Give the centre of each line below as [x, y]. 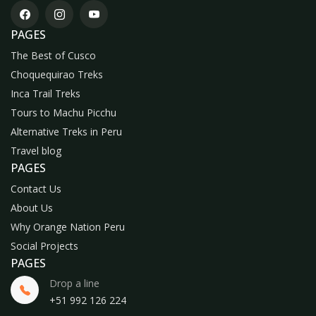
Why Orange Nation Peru [68, 226]
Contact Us [36, 188]
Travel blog [36, 150]
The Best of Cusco [53, 55]
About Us [32, 207]
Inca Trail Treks [45, 93]
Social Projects [44, 245]
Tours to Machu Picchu [63, 112]
